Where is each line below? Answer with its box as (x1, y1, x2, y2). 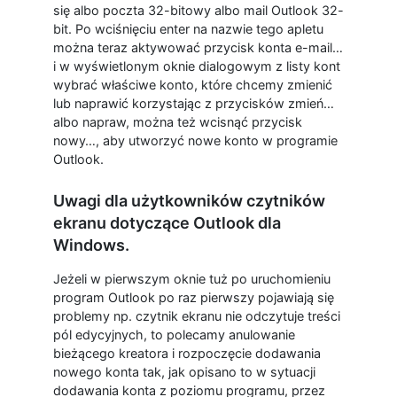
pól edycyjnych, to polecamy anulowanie (52, 326, 295, 342)
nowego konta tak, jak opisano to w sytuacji (52, 363, 315, 379)
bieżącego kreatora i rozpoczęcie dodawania (52, 345, 321, 361)
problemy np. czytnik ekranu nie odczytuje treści (52, 307, 340, 323)
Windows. (52, 235, 129, 254)
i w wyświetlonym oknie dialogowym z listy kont (52, 58, 340, 74)
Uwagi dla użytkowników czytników (52, 191, 325, 210)
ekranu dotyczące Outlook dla (52, 213, 281, 232)
